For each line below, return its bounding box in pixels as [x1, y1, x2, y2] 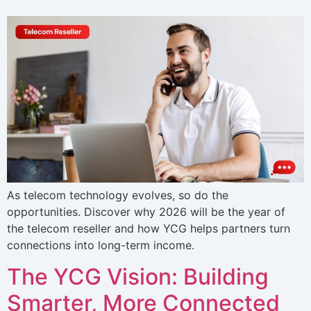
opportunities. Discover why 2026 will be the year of [7, 205, 285, 219]
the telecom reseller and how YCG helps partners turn [7, 221, 290, 236]
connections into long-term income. [7, 238, 194, 253]
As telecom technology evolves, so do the [7, 188, 228, 203]
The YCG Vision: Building [7, 262, 269, 290]
